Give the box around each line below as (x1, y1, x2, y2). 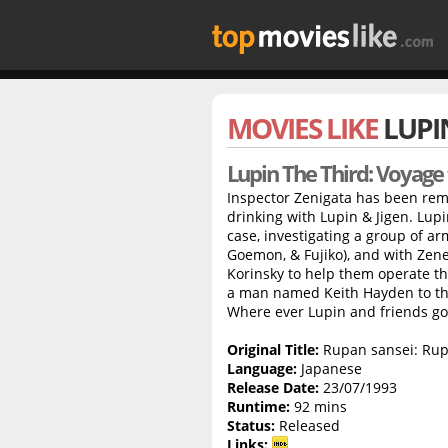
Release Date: (227, 378, 319, 397)
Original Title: (227, 340, 319, 359)
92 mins (290, 397, 347, 416)
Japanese (297, 359, 362, 378)
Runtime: (227, 397, 290, 416)
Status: (227, 416, 275, 435)
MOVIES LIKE (227, 109, 383, 147)
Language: (227, 359, 297, 378)
